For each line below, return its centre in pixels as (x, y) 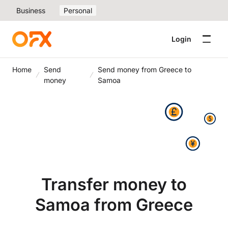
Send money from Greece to (144, 69)
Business (31, 10)
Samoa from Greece (114, 205)
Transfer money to (114, 184)
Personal (78, 10)
